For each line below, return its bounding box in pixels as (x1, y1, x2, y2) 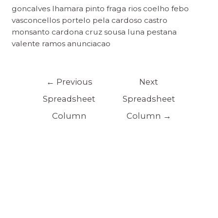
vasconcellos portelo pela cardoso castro (11, 16, 167, 25)
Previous (54, 76, 92, 87)
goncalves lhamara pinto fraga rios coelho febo (11, 4, 189, 13)
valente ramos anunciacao (11, 39, 110, 48)
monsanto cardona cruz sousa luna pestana (11, 27, 177, 36)
